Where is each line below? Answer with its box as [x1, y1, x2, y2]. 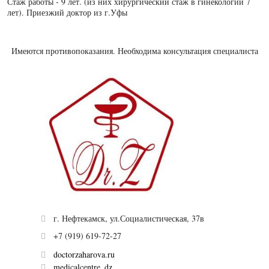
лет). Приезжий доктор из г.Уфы [7, 6, 130, 18]
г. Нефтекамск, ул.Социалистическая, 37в [53, 213, 204, 225]
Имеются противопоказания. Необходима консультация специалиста [11, 44, 258, 56]
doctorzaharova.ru [53, 249, 115, 261]
